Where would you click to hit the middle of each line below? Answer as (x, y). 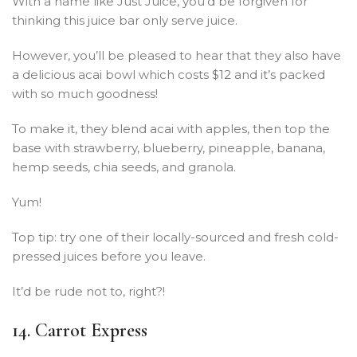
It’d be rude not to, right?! (88, 291)
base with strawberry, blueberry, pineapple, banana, (169, 147)
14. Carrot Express (80, 330)
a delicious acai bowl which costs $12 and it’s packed (169, 74)
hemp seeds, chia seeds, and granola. (124, 167)
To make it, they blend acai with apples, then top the (171, 128)
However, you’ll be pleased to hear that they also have (177, 55)
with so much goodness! (85, 93)
